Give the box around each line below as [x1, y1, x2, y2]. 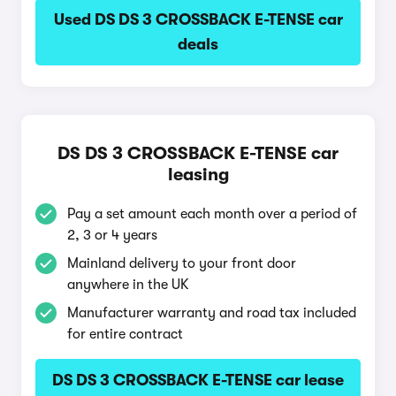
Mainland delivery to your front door [67, 255, 296, 271]
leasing [167, 164, 229, 185]
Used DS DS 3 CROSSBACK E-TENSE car [53, 11, 343, 28]
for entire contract [67, 326, 183, 342]
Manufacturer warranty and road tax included [67, 305, 356, 321]
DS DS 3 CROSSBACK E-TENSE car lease [52, 371, 344, 389]
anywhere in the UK [67, 277, 189, 293]
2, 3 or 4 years [67, 227, 157, 243]
